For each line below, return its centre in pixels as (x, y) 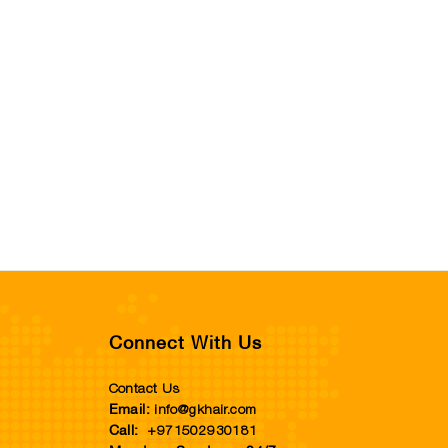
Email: (131, 411)
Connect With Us (185, 345)
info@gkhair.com (205, 410)
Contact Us (144, 389)
